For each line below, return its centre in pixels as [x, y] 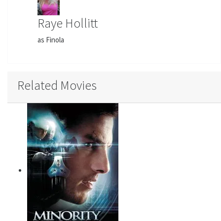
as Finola [51, 39]
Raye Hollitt [68, 23]
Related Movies [57, 85]
